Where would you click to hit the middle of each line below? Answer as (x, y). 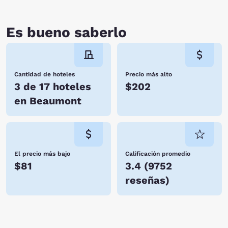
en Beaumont (48, 101)
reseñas (145, 180)
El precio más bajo (42, 154)
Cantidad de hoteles (45, 74)
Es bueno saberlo (66, 32)
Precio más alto (149, 74)
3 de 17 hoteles (53, 87)
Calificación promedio (158, 154)
